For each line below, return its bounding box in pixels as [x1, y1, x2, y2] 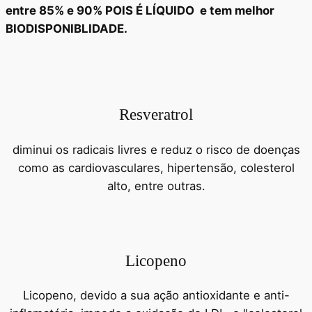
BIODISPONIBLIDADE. [6, 21, 127, 36]
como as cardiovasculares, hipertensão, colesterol [17, 160, 295, 175]
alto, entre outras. [107, 178, 205, 193]
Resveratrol [119, 105, 193, 124]
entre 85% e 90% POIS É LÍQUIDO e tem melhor [6, 3, 274, 17]
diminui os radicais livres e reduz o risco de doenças [12, 142, 300, 157]
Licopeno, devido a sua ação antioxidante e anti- [22, 288, 290, 302]
